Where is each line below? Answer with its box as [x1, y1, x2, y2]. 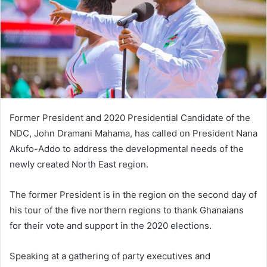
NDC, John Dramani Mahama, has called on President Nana [10, 127, 257, 139]
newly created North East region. [10, 158, 148, 170]
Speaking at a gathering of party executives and [10, 250, 210, 262]
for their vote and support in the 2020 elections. [10, 219, 212, 231]
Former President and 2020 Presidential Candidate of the [10, 111, 250, 123]
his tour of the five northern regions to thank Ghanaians [10, 204, 244, 216]
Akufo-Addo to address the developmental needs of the [10, 142, 244, 154]
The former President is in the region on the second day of [10, 188, 257, 200]
